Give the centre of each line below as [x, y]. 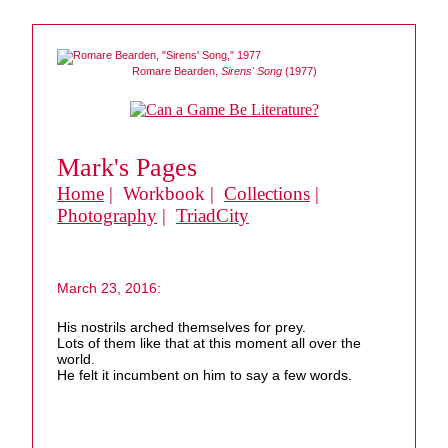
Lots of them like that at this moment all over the [209, 343]
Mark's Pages [127, 167]
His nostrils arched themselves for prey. [181, 327]
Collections [267, 193]
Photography [107, 215]
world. [76, 359]
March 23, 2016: [109, 288]
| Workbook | [164, 193]
